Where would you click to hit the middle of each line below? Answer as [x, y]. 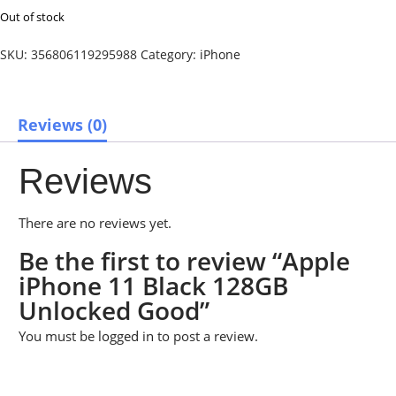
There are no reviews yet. [95, 222]
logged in [126, 335]
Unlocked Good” [114, 310]
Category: [170, 55]
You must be [58, 335]
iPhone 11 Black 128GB [153, 285]
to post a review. [206, 335]
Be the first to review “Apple [184, 260]
